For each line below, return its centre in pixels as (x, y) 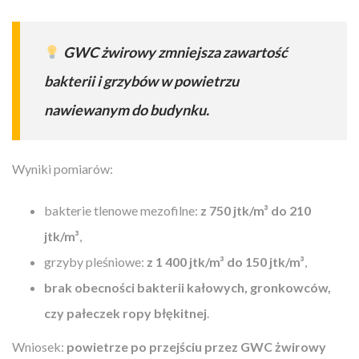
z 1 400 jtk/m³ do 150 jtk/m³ (226, 261)
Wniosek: (39, 346)
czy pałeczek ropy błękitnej (125, 313)
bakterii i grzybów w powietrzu (141, 81)
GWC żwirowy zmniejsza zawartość (175, 52)
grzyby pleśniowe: (95, 261)
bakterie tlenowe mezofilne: (122, 210)
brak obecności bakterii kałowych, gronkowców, (188, 287)
